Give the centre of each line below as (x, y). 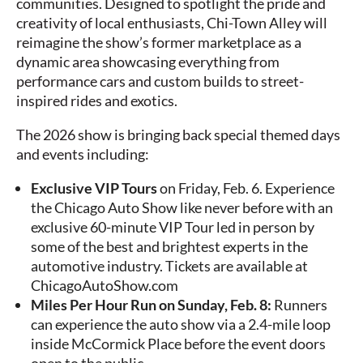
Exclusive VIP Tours (95, 188)
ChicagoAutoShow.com (105, 286)
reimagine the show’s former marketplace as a (159, 43)
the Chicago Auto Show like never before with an (182, 208)
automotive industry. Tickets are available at (169, 266)
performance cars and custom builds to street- (160, 81)
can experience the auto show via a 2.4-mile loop (181, 325)
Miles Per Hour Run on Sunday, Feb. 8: (152, 305)
